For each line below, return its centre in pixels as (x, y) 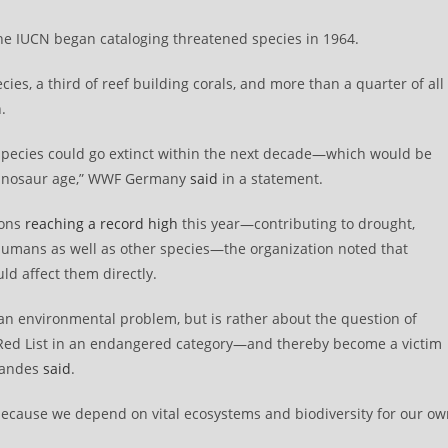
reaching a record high (101, 223)
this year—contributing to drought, (296, 223)
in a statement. (270, 178)
